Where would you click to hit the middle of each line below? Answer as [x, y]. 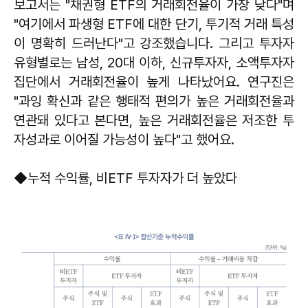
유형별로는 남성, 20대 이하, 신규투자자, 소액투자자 [154, 63]
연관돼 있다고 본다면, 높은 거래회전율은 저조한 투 [154, 121]
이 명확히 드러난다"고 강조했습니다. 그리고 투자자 [154, 44]
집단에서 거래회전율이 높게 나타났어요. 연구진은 [154, 82]
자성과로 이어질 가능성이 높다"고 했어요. [124, 140]
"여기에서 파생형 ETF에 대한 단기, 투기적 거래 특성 [154, 24]
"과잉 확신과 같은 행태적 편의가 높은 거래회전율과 [154, 101]
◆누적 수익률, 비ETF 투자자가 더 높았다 [125, 178]
